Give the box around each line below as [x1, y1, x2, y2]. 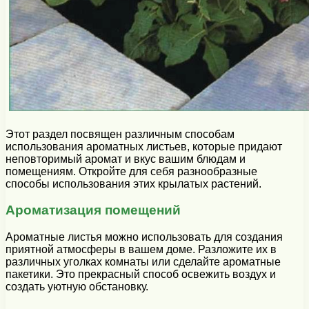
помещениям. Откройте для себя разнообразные [6, 165, 257, 177]
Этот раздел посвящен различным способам [6, 128, 235, 140]
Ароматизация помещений [6, 203, 181, 218]
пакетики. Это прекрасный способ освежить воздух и [6, 268, 276, 281]
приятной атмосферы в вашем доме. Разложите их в [6, 243, 277, 256]
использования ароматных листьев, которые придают [6, 140, 282, 152]
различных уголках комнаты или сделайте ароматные [6, 256, 281, 268]
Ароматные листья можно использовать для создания [6, 231, 283, 243]
